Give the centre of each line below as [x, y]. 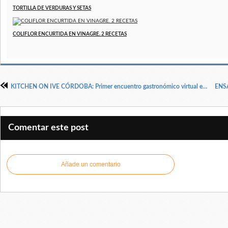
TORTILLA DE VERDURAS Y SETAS [52, 8]
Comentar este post [48, 128]
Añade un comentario [91, 165]
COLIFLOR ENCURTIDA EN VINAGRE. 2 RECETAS [70, 34]
